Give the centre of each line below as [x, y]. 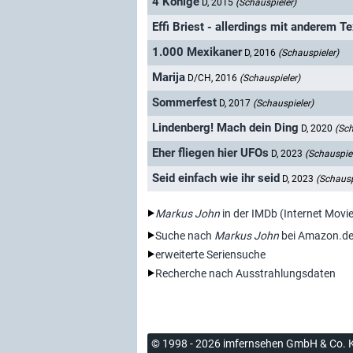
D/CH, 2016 [214, 78]
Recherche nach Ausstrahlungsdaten [245, 273]
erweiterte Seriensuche [210, 254]
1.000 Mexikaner [197, 52]
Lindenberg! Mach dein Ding [225, 128]
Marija [169, 78]
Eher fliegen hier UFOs [210, 153]
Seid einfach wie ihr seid [216, 178]
